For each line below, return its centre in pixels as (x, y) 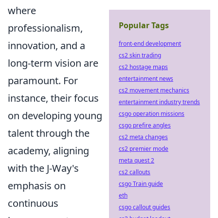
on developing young (55, 116)
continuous (33, 203)
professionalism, (45, 28)
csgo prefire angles (145, 125)
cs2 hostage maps (143, 67)
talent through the (49, 133)
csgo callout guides (145, 207)
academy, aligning (48, 151)
